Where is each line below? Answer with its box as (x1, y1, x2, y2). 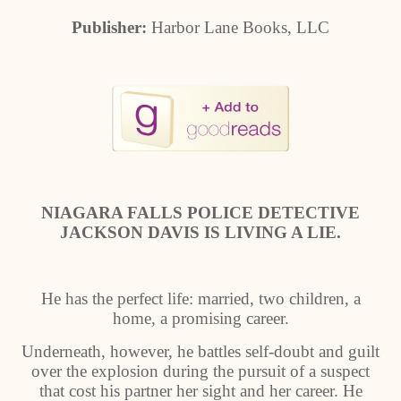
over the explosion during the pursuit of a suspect (31, 362, 370, 380)
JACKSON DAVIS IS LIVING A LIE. (60, 223, 341, 242)
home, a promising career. (112, 309, 289, 328)
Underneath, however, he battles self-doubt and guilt (21, 342, 380, 361)
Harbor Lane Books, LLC (151, 18, 329, 37)
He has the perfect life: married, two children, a (40, 289, 361, 308)
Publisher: (72, 18, 151, 37)
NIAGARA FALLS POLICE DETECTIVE (41, 203, 360, 222)
